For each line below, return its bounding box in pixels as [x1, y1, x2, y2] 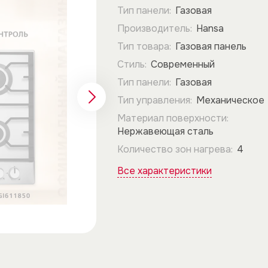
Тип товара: [117, 39, 171, 53]
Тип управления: [117, 93, 192, 106]
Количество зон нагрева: [117, 142, 233, 156]
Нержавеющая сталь [117, 124, 214, 138]
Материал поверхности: [117, 111, 229, 124]
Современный [150, 57, 215, 71]
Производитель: [117, 22, 192, 35]
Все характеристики [117, 164, 212, 177]
